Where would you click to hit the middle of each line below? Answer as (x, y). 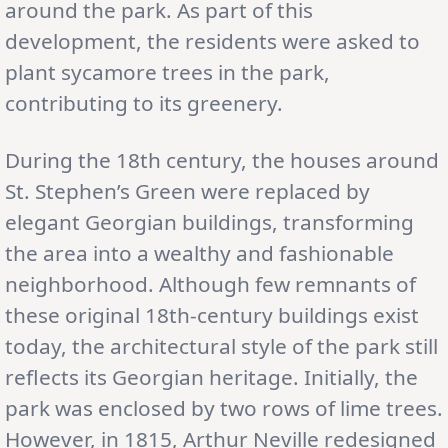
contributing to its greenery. (144, 102)
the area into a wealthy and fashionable (199, 252)
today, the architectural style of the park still (221, 345)
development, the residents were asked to (212, 40)
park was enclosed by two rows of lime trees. (224, 407)
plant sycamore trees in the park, (167, 71)
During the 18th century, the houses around (222, 159)
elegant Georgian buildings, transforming (209, 221)
